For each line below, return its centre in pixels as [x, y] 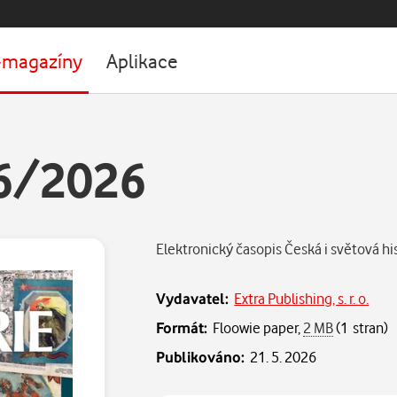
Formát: [182, 327]
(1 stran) [361, 327]
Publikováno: [201, 357]
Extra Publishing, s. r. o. [302, 298]
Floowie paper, [258, 327]
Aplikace [142, 60]
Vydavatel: [193, 298]
